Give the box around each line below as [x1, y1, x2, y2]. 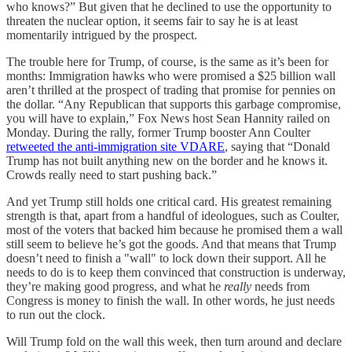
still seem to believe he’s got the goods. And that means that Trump [6, 237, 336, 251]
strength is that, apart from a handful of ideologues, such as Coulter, [6, 209, 339, 222]
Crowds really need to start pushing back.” [6, 168, 217, 181]
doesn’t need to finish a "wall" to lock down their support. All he [6, 251, 326, 265]
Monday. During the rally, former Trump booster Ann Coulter [6, 126, 310, 139]
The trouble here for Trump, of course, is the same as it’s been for [6, 55, 328, 68]
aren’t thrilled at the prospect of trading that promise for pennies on [6, 83, 335, 97]
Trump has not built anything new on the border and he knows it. [6, 154, 328, 167]
